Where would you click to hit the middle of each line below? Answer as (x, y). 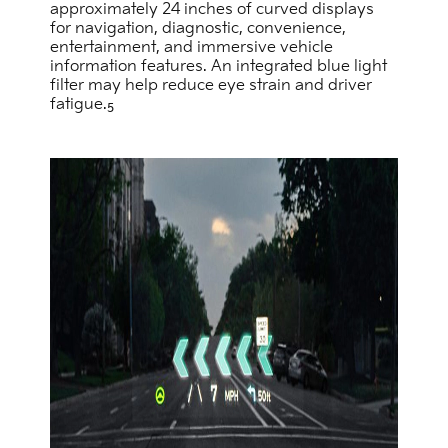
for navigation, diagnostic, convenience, (198, 29)
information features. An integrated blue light (218, 67)
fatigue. (78, 105)
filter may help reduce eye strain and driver (211, 86)
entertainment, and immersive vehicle (191, 48)
